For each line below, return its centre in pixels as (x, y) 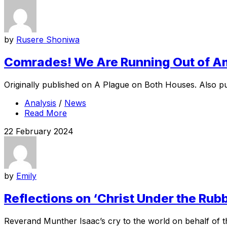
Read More (46, 113)
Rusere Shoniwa (48, 39)
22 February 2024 (39, 131)
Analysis (40, 103)
